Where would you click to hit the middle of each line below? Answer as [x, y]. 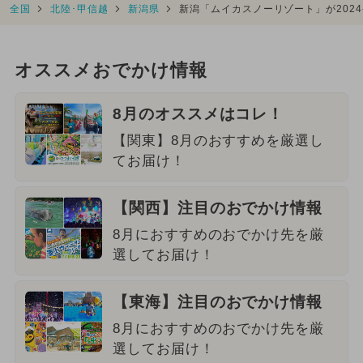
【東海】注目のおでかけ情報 [218, 301]
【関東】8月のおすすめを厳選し [218, 141]
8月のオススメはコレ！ [198, 114]
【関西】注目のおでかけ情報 [218, 208]
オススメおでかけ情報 [111, 71]
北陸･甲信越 [79, 9]
